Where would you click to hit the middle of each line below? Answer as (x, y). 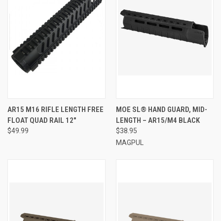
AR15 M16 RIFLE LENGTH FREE (55, 109)
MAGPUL (129, 142)
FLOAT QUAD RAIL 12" (42, 120)
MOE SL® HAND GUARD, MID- (161, 109)
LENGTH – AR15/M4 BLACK (158, 120)
